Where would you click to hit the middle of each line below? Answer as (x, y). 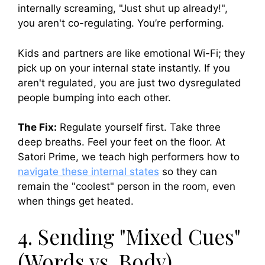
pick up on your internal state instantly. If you (124, 68)
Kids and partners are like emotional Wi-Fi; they (131, 53)
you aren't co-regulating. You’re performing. (121, 23)
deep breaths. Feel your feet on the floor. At (122, 142)
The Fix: (37, 127)
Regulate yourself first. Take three (139, 127)
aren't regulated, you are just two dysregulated (130, 83)
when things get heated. (76, 201)
